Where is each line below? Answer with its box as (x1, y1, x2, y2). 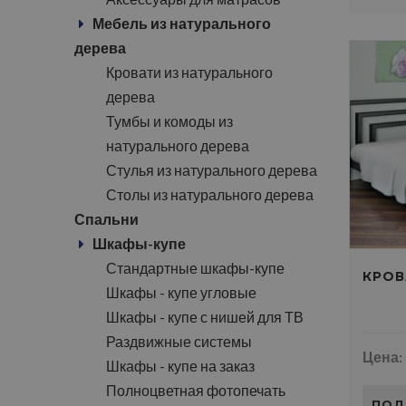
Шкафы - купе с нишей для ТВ (106, 308, 304, 325)
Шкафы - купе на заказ (106, 357, 255, 374)
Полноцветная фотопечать (106, 382, 285, 399)
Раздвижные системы (106, 333, 252, 350)
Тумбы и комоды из (106, 112, 233, 130)
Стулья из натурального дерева (106, 161, 317, 179)
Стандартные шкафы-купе (106, 259, 285, 276)
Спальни (74, 210, 139, 227)
